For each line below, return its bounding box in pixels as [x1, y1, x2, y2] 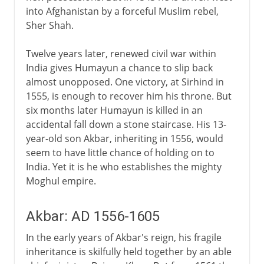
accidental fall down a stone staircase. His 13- [25, 117, 226, 131]
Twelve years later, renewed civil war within [25, 47, 216, 60]
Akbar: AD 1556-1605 [25, 207, 160, 225]
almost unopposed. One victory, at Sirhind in [25, 75, 224, 88]
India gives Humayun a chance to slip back [25, 61, 213, 74]
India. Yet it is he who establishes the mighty [25, 160, 222, 173]
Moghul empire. [25, 174, 96, 187]
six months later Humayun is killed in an [25, 103, 203, 117]
